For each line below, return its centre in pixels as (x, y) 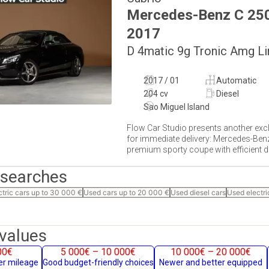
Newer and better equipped (210, 262)
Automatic (236, 80)
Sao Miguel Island (177, 107)
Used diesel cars (198, 192)
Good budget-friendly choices (98, 262)
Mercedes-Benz (179, 15)
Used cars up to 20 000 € (126, 192)
